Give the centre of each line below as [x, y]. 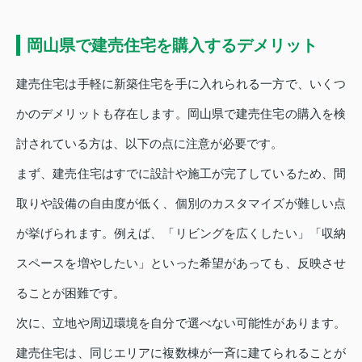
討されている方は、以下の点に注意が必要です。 [149, 144]
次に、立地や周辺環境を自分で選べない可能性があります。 [181, 323]
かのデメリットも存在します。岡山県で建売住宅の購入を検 [181, 114]
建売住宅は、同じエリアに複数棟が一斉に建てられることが [181, 353]
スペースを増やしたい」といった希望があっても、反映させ [181, 263]
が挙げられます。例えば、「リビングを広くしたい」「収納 [181, 234]
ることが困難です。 [71, 293]
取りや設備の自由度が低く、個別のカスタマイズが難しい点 [181, 204]
